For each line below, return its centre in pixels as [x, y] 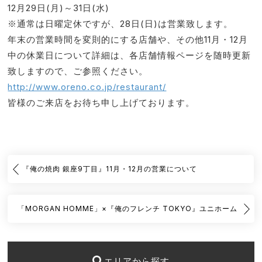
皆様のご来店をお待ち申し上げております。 [101, 102]
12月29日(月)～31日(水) [59, 8]
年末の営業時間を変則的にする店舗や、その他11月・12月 [128, 39]
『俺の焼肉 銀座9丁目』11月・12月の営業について [110, 169]
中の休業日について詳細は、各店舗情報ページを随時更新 [130, 55]
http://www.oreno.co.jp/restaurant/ [87, 87]
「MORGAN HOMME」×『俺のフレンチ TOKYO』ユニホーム [128, 208]
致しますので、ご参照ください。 [78, 71]
